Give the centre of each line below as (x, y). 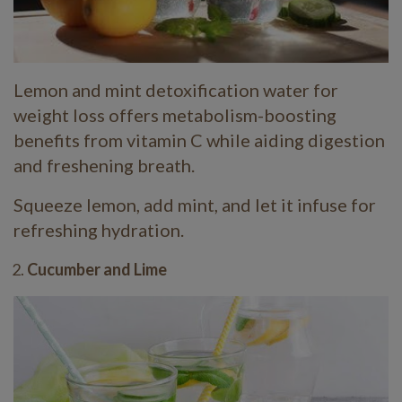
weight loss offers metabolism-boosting (175, 115)
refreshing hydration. (99, 230)
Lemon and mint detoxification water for (176, 90)
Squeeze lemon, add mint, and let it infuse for (195, 205)
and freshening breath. (106, 166)
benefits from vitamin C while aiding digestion (199, 140)
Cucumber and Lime (97, 270)
